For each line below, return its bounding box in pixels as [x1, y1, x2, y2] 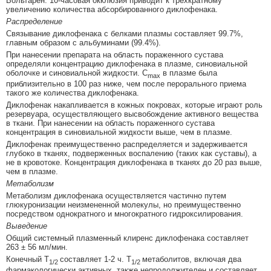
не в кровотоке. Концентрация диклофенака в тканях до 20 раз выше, [6, 158, 262, 168]
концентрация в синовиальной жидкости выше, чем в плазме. [6, 128, 232, 137]
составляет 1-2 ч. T [60, 255, 131, 264]
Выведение [6, 221, 47, 231]
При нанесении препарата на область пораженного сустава [6, 50, 223, 60]
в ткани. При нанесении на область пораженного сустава [6, 119, 215, 128]
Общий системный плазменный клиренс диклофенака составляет [6, 233, 249, 243]
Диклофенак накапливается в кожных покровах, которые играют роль [6, 100, 263, 110]
